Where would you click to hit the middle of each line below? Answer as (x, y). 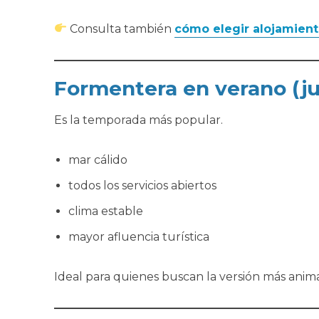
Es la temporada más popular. (138, 120)
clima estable (105, 211)
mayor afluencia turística (138, 236)
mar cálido (98, 159)
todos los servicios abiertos (142, 185)
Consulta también (120, 28)
